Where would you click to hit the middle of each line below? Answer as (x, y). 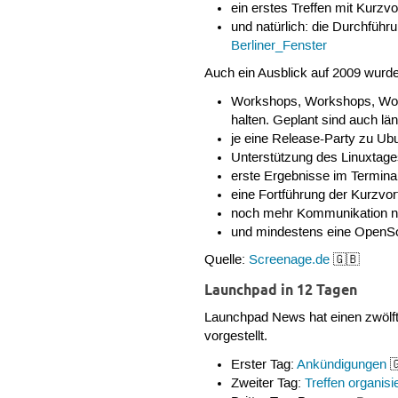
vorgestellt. (236, 337)
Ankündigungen (341, 365)
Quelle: (227, 260)
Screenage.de (290, 260)
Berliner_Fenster (279, 46)
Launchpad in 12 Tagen (281, 290)
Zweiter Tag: (267, 383)
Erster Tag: (263, 365)
